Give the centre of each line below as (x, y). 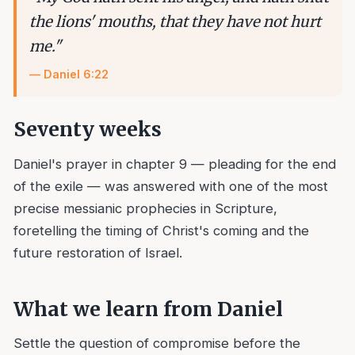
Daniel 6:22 (76, 74)
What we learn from (115, 309)
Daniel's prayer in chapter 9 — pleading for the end (174, 164)
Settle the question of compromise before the (157, 344)
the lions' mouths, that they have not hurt (175, 21)
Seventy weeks (87, 130)
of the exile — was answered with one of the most (170, 186)
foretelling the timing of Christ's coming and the (161, 230)
